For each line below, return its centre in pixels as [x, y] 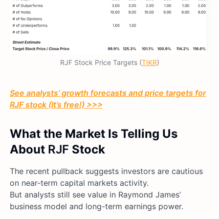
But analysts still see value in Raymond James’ [95, 195]
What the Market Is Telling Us [94, 134]
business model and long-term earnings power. [97, 207]
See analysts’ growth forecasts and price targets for [108, 93]
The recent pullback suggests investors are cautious [106, 171]
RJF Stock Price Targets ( [101, 63]
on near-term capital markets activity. [79, 183]
